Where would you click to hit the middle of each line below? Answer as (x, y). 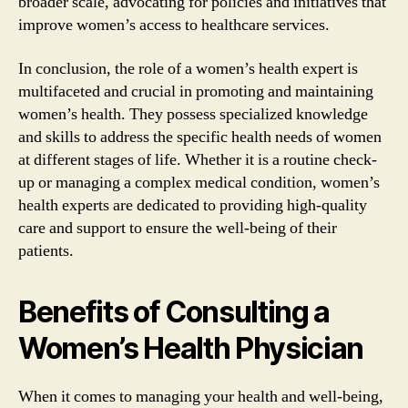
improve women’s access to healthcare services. (174, 25)
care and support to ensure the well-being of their (178, 228)
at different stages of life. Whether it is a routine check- (198, 159)
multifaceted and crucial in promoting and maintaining (196, 91)
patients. (46, 250)
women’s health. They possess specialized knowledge (193, 114)
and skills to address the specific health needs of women (200, 137)
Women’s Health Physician (191, 348)
